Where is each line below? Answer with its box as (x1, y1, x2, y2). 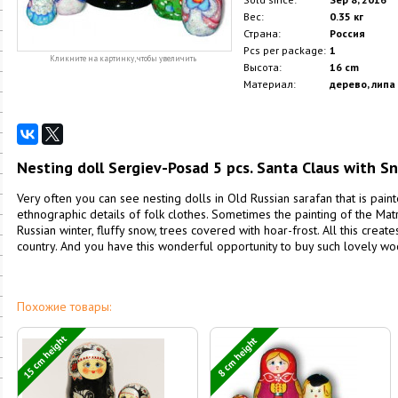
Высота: (243, 60, 282, 74)
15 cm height (20, 331, 70, 381)
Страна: (243, 27, 281, 40)
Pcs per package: (243, 44, 326, 57)
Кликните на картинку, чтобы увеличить (50, 53, 196, 63)
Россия (329, 27, 365, 40)
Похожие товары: (16, 298, 111, 314)
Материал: (243, 77, 296, 91)
